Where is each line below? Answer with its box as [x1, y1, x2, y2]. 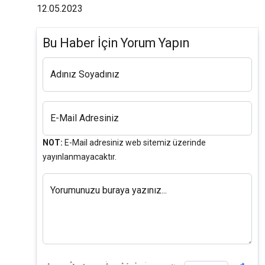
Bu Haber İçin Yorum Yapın [43, 35, 189, 51]
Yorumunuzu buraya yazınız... [50, 185, 167, 196]
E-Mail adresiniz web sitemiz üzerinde [63, 138, 206, 148]
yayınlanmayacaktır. [43, 152, 117, 162]
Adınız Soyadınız [50, 69, 119, 80]
